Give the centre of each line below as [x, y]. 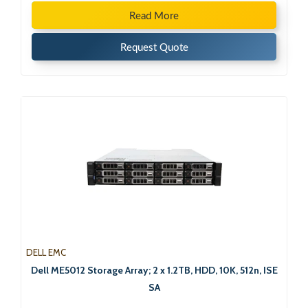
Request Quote [154, 48]
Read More [154, 16]
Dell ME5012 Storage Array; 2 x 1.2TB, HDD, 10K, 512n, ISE [154, 271]
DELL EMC [46, 253]
